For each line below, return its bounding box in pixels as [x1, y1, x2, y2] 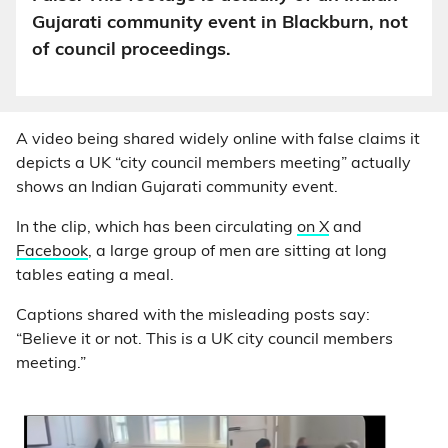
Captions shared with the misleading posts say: [16, 308, 370, 324]
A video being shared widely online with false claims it [16, 132, 420, 148]
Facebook [16, 244, 88, 260]
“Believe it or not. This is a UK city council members [16, 332, 393, 348]
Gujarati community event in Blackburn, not [32, 14, 408, 33]
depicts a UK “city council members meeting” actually [16, 156, 411, 172]
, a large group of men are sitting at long [88, 244, 387, 260]
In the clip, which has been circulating [16, 220, 297, 236]
